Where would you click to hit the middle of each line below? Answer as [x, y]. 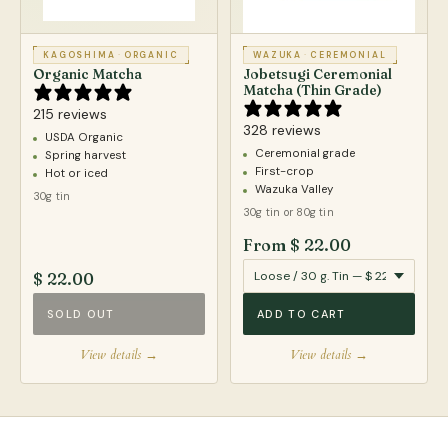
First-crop [284, 171]
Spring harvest [85, 155]
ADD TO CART [301, 313]
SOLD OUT [81, 313]
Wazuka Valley [294, 189]
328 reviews [282, 129]
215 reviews [70, 113]
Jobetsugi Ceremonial [317, 73]
